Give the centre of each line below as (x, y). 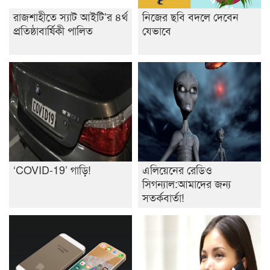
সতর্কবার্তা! (163, 197)
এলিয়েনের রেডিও (177, 169)
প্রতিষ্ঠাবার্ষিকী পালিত (53, 30)
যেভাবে (157, 30)
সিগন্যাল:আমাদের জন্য (187, 183)
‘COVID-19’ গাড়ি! (52, 169)
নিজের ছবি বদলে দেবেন (190, 16)
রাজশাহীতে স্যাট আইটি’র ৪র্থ (71, 16)
